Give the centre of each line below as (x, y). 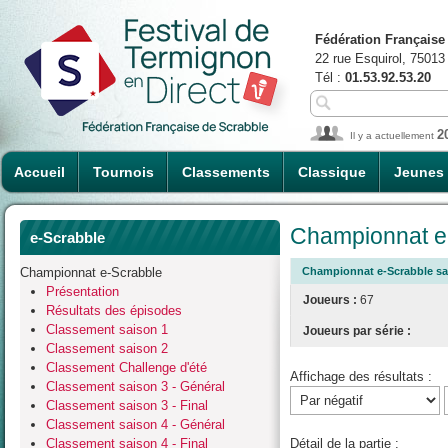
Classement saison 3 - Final (127, 405)
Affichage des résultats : (361, 376)
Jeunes (419, 172)
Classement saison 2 (107, 348)
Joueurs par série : (357, 331)
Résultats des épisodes (114, 310)
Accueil (39, 172)
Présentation (82, 291)
